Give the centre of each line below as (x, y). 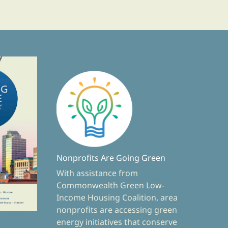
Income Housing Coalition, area (117, 197)
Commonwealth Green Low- (110, 185)
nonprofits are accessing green (117, 209)
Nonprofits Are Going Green (111, 158)
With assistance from (97, 173)
